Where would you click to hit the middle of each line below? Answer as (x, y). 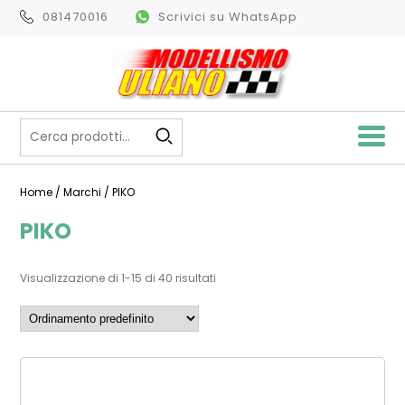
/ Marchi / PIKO (94, 192)
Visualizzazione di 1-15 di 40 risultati (118, 278)
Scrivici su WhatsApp (228, 17)
